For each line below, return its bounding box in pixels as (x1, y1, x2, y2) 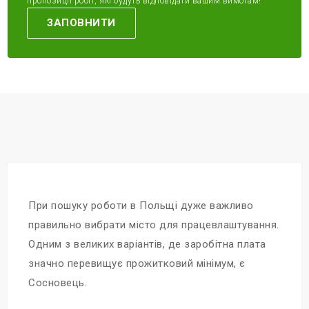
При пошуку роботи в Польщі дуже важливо (28, 199, 254, 212)
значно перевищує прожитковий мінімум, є (28, 257, 246, 270)
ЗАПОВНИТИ (47, 17, 116, 29)
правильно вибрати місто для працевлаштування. (28, 219, 279, 231)
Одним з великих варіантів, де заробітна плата (28, 238, 266, 250)
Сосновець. (28, 277, 87, 289)
